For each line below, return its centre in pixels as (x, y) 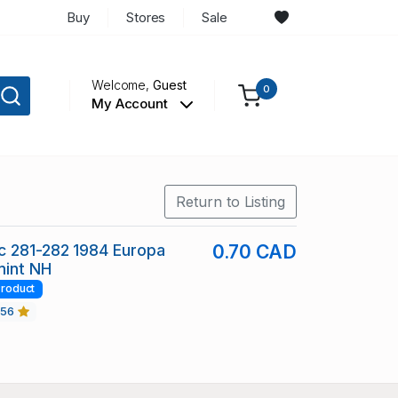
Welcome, (122, 85)
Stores (146, 17)
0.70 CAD (254, 252)
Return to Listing (231, 202)
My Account (131, 104)
